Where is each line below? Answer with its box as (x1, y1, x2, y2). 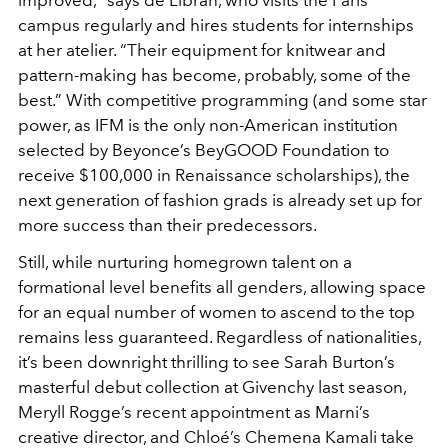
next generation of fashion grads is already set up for (18, 190, 422, 211)
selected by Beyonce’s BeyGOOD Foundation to (18, 140, 389, 161)
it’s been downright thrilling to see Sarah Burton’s (18, 352, 395, 373)
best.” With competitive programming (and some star (18, 90, 427, 111)
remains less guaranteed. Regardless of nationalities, (18, 327, 421, 348)
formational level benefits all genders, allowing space (18, 277, 426, 298)
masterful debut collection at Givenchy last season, (18, 377, 406, 398)
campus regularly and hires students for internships (18, 15, 414, 36)
